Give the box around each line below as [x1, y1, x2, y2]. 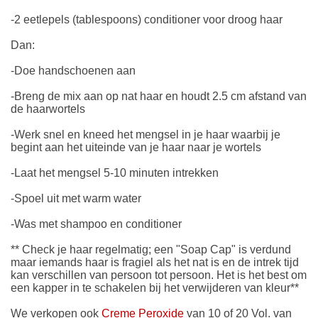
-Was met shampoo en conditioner [11, 218, 182, 231]
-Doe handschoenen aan [11, 65, 136, 77]
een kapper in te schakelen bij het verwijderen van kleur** [11, 282, 299, 295]
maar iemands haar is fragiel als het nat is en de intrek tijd [11, 256, 299, 269]
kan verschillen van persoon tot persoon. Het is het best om [11, 269, 307, 282]
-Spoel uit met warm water [11, 192, 141, 205]
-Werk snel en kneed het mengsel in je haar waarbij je [11, 128, 280, 141]
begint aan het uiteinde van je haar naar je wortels [11, 141, 261, 154]
